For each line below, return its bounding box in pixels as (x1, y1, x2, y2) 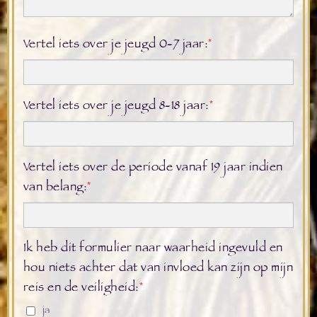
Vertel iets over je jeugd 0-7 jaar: (23, 35, 209, 54)
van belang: (23, 178, 88, 197)
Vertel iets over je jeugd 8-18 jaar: (23, 97, 209, 116)
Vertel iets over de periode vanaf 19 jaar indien (23, 158, 283, 178)
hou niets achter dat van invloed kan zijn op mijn (23, 260, 294, 279)
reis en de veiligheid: (23, 279, 139, 299)
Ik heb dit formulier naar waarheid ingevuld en (23, 240, 283, 259)
